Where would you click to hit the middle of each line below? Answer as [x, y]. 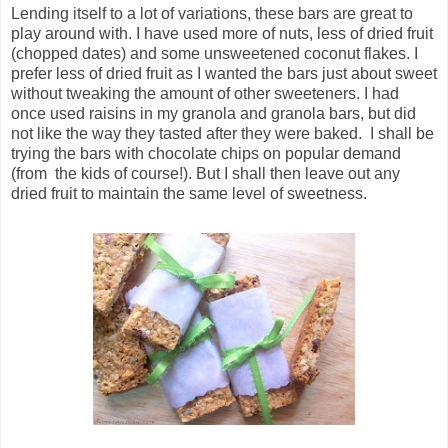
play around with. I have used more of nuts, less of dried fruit [222, 34]
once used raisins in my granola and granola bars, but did [213, 114]
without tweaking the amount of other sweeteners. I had [205, 94]
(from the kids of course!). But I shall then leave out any [205, 174]
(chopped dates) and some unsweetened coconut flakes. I [214, 54]
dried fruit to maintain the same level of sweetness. [189, 194]
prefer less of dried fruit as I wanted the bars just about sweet [224, 74]
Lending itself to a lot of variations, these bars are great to [212, 14]
